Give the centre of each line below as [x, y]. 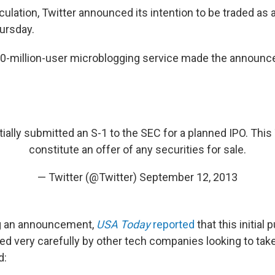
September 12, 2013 [188, 177]
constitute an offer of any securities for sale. [137, 149]
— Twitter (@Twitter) [88, 177]
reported [172, 224]
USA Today [123, 224]
